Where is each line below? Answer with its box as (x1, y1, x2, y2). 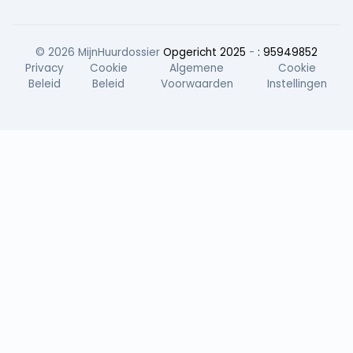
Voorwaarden (160, 76, 233, 91)
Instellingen (266, 76, 327, 91)
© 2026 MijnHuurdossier (35, 45, 163, 60)
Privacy (25, 61, 65, 76)
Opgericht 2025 (163, 45, 246, 60)
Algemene (169, 61, 225, 76)
